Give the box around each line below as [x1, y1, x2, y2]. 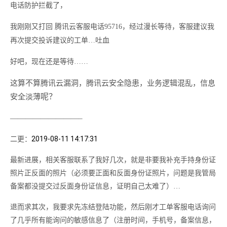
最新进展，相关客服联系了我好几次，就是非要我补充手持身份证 [10, 156, 216, 164]
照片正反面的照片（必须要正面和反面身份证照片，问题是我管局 [10, 169, 216, 177]
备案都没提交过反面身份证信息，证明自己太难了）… [10, 182, 182, 190]
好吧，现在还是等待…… [10, 58, 88, 65]
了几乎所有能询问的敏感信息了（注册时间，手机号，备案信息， [10, 216, 216, 224]
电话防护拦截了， [10, 2, 67, 9]
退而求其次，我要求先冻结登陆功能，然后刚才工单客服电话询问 [10, 203, 216, 211]
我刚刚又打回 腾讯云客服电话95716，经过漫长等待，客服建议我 [10, 23, 214, 30]
